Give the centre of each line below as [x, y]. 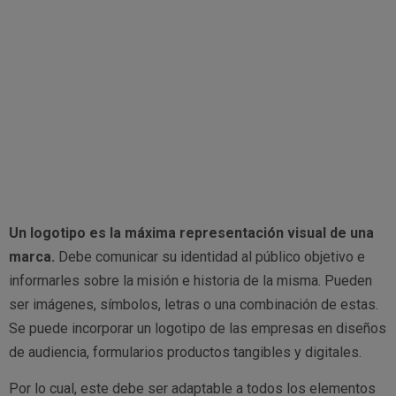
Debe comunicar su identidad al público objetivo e [210, 256]
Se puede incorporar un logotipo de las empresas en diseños [198, 328]
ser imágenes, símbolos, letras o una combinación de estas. [194, 304]
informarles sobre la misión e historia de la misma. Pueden [190, 280]
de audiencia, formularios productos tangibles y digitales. [185, 352]
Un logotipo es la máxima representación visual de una [191, 232]
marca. [32, 256]
